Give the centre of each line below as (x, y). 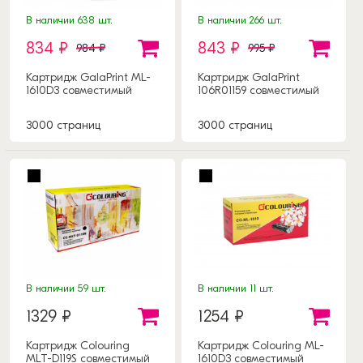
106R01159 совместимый (258, 90)
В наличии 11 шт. (235, 288)
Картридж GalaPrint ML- (88, 77)
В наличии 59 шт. (66, 288)
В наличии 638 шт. (69, 19)
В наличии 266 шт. (239, 19)
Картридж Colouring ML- (261, 345)
